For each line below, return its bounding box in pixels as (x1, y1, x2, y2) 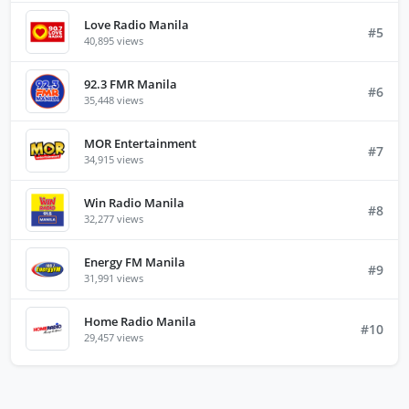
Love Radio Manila (84, 16, 189, 33)
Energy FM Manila (84, 253, 185, 270)
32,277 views (84, 211, 143, 225)
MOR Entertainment (84, 134, 196, 152)
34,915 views (84, 152, 143, 166)
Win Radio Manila (84, 194, 184, 211)
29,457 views (84, 330, 143, 344)
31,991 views (84, 270, 143, 285)
